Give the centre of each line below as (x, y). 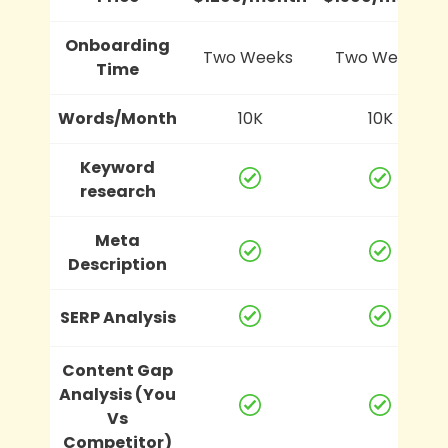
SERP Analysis (117, 317)
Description (117, 264)
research (117, 191)
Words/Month (117, 118)
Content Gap (117, 370)
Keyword (117, 167)
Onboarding (117, 45)
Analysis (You (117, 394)
